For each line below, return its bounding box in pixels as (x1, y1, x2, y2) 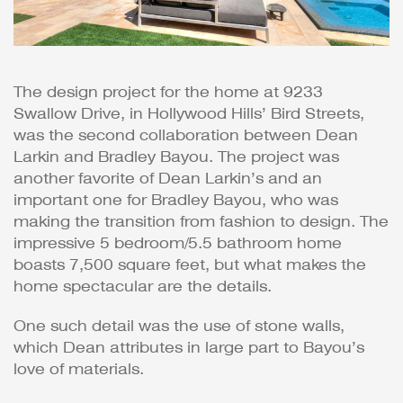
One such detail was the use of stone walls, (13, 318, 345, 336)
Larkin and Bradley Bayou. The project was (13, 148, 339, 166)
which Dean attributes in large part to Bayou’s (13, 339, 364, 357)
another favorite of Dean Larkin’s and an (13, 170, 322, 188)
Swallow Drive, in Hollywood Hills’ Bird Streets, (13, 105, 364, 123)
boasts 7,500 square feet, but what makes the (13, 256, 366, 274)
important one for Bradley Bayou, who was (13, 192, 338, 210)
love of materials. (13, 361, 144, 379)
